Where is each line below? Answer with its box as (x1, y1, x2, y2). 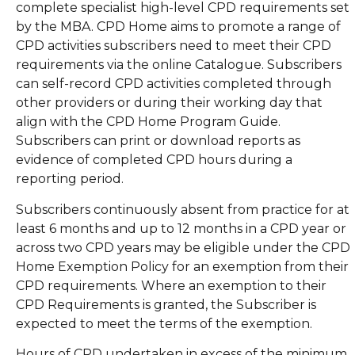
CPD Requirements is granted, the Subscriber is (16, 296, 316, 312)
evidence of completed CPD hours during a (16, 152, 292, 168)
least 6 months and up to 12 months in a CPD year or (16, 220, 346, 236)
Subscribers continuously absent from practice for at (16, 201, 349, 217)
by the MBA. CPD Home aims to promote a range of (16, 19, 341, 35)
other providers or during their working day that (16, 95, 323, 111)
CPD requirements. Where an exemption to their (16, 277, 326, 293)
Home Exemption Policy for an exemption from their (16, 258, 349, 274)
